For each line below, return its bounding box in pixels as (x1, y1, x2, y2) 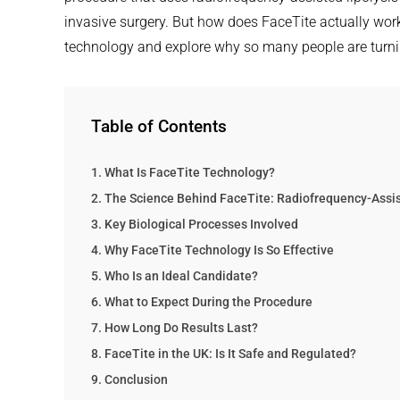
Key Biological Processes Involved (104, 217, 298, 233)
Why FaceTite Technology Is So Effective (104, 243, 334, 259)
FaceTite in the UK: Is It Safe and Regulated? (104, 346, 356, 362)
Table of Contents (91, 116, 227, 137)
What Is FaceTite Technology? (104, 165, 275, 181)
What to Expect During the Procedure (104, 295, 312, 311)
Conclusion (104, 372, 168, 388)
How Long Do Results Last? (104, 321, 258, 337)
